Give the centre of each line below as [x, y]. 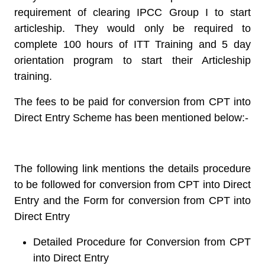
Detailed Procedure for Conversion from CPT [142, 242]
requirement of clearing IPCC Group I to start [132, 12]
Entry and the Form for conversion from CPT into [132, 201]
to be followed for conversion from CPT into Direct [132, 185]
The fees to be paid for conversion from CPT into [132, 102]
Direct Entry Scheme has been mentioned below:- [131, 118]
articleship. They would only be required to [132, 28]
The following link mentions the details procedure [132, 169]
